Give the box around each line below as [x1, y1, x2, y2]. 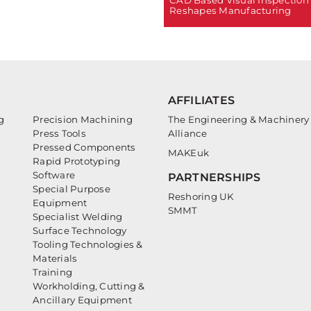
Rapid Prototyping [33, 155, 121, 167]
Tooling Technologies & [33, 238, 143, 250]
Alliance [167, 127, 208, 139]
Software [33, 169, 76, 180]
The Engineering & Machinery [167, 113, 310, 125]
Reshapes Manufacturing [169, 4, 292, 16]
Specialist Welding [33, 210, 123, 222]
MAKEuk [167, 146, 210, 158]
